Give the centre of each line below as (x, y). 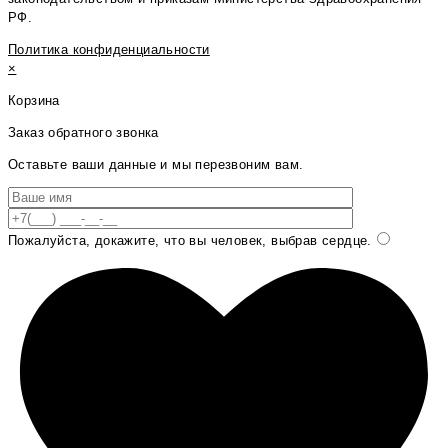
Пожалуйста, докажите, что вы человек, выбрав (163, 241)
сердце (342, 241)
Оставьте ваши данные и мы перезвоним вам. (156, 165)
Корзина (34, 101)
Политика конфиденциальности (109, 50)
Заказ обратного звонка (83, 133)
